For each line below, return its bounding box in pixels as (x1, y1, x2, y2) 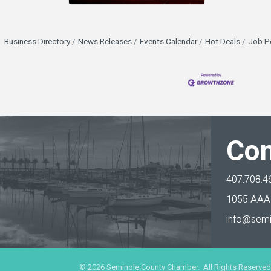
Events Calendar (139, 36, 197, 48)
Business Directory (4, 36, 70, 48)
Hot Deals (204, 36, 240, 48)
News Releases (77, 36, 132, 48)
